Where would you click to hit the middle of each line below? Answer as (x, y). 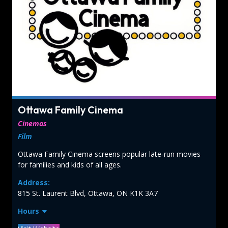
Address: (34, 182)
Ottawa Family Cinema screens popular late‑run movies (109, 154)
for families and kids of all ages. (69, 164)
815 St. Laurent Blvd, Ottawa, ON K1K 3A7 (88, 193)
